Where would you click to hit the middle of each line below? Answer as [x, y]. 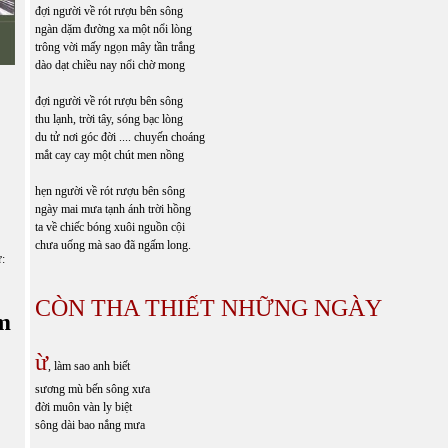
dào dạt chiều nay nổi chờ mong [110, 64]
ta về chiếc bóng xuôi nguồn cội [110, 226]
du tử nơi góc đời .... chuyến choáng [120, 136]
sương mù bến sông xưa [92, 388]
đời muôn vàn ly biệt [83, 406]
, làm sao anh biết [89, 365]
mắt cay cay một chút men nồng [109, 154]
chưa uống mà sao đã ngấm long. [113, 244]
